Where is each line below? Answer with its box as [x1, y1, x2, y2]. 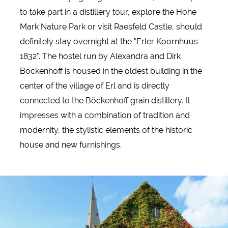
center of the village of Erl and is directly [19, 81, 169, 91]
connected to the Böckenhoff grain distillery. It [19, 96, 190, 106]
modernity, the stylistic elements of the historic [19, 125, 192, 135]
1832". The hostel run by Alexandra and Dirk [19, 51, 181, 62]
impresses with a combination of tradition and [19, 110, 190, 121]
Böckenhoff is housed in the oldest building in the [19, 66, 202, 76]
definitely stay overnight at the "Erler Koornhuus [19, 37, 198, 47]
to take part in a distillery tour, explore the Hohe [19, 7, 196, 17]
